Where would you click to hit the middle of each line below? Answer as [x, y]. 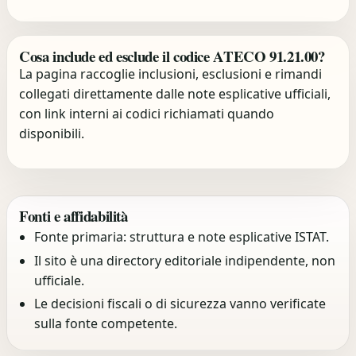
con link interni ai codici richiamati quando [147, 113]
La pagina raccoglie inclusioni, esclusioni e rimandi [171, 74]
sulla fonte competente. [105, 324]
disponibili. [52, 133]
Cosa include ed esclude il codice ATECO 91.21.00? [172, 56]
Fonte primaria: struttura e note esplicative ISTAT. [181, 237]
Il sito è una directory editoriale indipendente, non [184, 260]
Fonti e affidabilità [74, 215]
